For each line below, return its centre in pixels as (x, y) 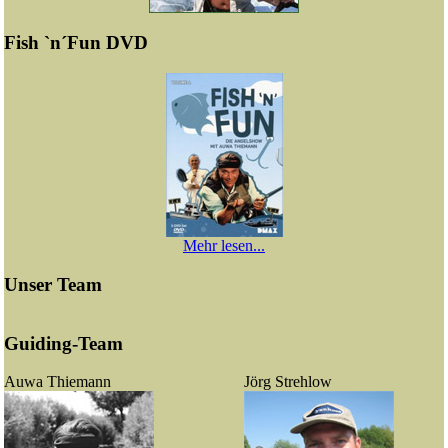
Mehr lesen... (224, 245)
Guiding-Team (63, 343)
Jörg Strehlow (288, 382)
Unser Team (53, 284)
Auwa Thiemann (57, 382)
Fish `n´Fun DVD (76, 43)
